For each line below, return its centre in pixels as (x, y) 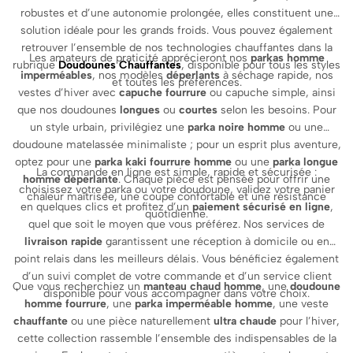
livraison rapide (63, 241)
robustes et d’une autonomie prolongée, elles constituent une (176, 13)
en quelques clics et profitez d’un (106, 206)
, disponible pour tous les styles (261, 65)
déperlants (193, 75)
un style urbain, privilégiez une (109, 127)
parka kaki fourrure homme (163, 162)
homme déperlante (71, 179)
